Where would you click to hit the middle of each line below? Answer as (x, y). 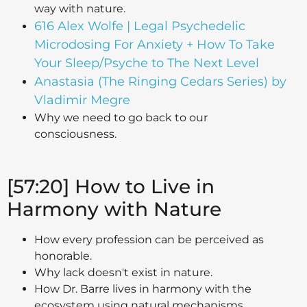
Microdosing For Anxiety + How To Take (155, 44)
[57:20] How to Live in (111, 186)
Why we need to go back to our (121, 117)
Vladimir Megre (82, 100)
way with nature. (80, 8)
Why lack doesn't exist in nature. (123, 272)
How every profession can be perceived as (149, 239)
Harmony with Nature (114, 209)
